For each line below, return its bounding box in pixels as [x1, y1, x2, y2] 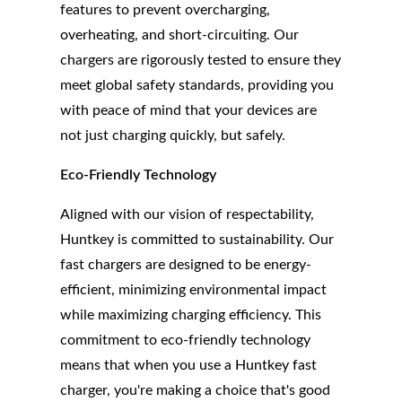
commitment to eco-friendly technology [60, 333, 311, 348]
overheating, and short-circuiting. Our [60, 28, 300, 43]
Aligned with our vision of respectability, [60, 207, 315, 223]
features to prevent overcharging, [60, 3, 271, 18]
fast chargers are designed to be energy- [60, 258, 312, 273]
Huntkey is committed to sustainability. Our [60, 232, 335, 248]
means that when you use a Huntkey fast [60, 358, 318, 373]
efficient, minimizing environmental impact [60, 283, 328, 298]
